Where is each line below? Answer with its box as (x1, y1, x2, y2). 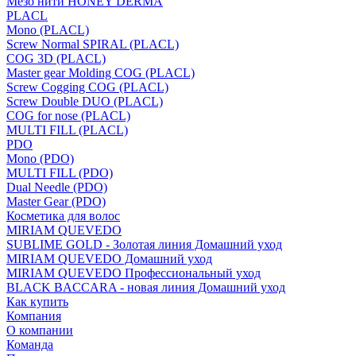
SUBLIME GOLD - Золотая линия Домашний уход (6, 238, 282, 251)
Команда (6, 338, 53, 351)
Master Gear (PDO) (6, 195, 106, 208)
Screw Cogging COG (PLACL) (6, 80, 168, 94)
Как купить (6, 295, 68, 308)
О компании (6, 323, 73, 337)
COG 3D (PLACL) (6, 52, 106, 65)
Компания (6, 309, 61, 323)
